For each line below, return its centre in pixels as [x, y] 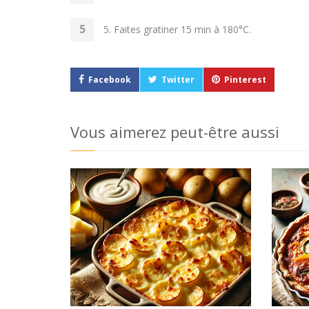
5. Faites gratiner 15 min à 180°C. [177, 29]
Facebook [110, 80]
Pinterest [245, 80]
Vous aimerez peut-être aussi [175, 132]
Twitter [178, 80]
